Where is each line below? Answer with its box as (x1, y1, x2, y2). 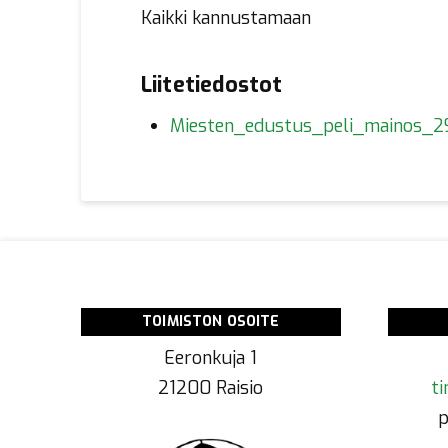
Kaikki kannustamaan (140, 5, 311, 30)
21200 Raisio (158, 376, 264, 401)
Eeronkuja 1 (164, 346, 258, 371)
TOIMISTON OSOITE (142, 312, 280, 332)
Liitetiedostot (140, 70, 283, 100)
